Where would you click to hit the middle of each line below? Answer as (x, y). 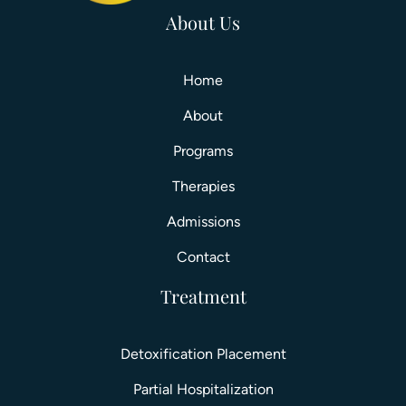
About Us (203, 22)
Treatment (203, 295)
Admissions (203, 221)
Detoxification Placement (203, 353)
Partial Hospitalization (203, 389)
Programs (203, 150)
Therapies (203, 186)
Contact (203, 256)
